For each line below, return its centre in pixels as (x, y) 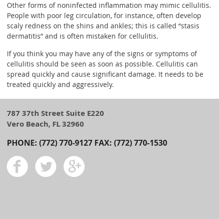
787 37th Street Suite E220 (55, 113)
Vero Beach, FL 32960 (45, 124)
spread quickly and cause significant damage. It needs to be (105, 74)
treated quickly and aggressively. (60, 85)
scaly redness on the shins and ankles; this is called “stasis (103, 26)
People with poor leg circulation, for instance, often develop (104, 16)
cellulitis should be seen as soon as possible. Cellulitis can (102, 64)
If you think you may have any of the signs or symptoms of (102, 54)
